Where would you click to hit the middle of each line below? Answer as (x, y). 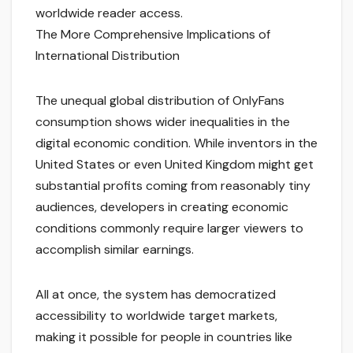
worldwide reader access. (109, 13)
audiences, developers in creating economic (162, 207)
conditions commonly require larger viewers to (169, 229)
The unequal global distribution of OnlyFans (160, 101)
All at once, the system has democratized (156, 295)
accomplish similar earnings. (115, 250)
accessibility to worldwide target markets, (156, 316)
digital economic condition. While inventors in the (176, 143)
